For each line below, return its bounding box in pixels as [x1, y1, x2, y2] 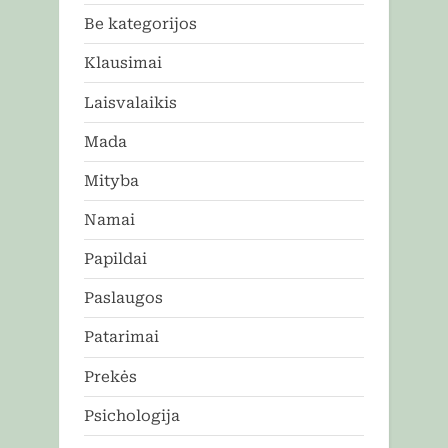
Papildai [84, 250, 147, 269]
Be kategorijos [84, 15, 197, 34]
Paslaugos [84, 289, 163, 308]
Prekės [84, 367, 137, 386]
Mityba [84, 171, 139, 190]
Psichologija [84, 406, 180, 425]
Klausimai [84, 54, 162, 73]
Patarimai [84, 328, 159, 347]
